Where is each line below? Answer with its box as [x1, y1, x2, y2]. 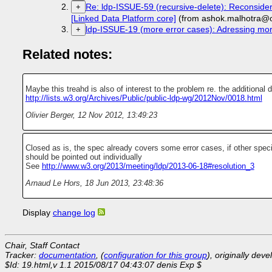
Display [22, 207, 53, 217]
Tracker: [5, 250, 39, 260]
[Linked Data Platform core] [70, 13, 176, 24]
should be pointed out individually [25, 152, 142, 162]
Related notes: [22, 47, 112, 63]
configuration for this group [104, 250, 207, 260]
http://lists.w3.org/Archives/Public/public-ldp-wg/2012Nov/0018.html [25, 93, 262, 103]
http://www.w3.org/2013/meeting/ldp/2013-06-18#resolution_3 [41, 161, 254, 171]
